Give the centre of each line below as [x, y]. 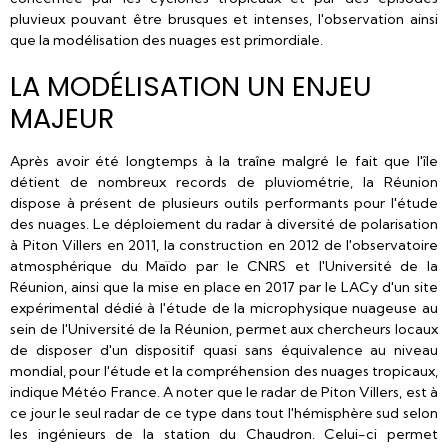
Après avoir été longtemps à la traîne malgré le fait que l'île [224, 161]
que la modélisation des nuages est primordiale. [166, 40]
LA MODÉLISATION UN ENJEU [191, 86]
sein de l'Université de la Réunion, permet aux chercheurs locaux [224, 329]
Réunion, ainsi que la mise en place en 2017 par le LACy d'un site [224, 287]
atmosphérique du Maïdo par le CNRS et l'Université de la [224, 266]
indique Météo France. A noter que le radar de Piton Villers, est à [224, 392]
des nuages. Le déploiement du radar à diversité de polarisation [224, 224]
